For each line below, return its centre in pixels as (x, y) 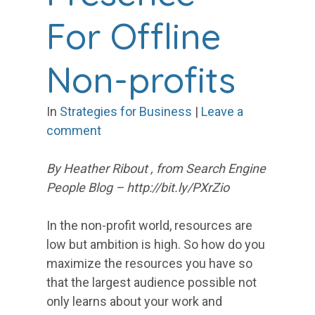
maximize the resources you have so (149, 264)
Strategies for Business (126, 112)
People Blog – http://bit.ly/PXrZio (138, 188)
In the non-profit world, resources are (149, 226)
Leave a (222, 112)
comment (74, 131)
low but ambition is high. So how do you (156, 245)
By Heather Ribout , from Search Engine (156, 169)
